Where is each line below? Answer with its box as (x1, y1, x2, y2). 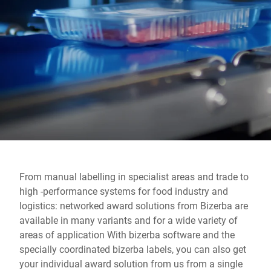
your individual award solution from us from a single (19, 257, 243, 270)
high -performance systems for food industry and (19, 184, 228, 197)
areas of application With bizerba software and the (19, 228, 235, 241)
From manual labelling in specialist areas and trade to (19, 170, 249, 183)
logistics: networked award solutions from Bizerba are (19, 199, 248, 212)
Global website (19, 1, 82, 14)
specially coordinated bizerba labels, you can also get (19, 243, 246, 255)
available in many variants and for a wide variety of (19, 214, 238, 226)
